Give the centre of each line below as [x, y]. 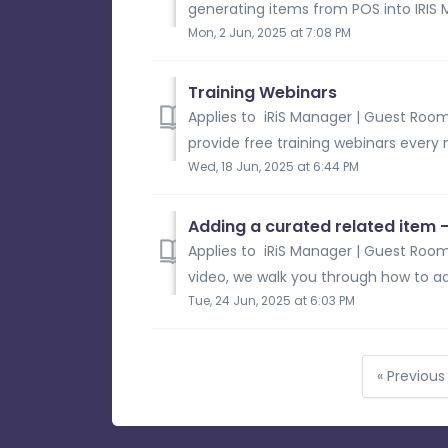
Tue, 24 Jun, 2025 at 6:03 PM [271, 300]
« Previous [410, 376]
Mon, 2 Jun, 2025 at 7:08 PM [269, 32]
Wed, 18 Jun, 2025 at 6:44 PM [273, 166]
